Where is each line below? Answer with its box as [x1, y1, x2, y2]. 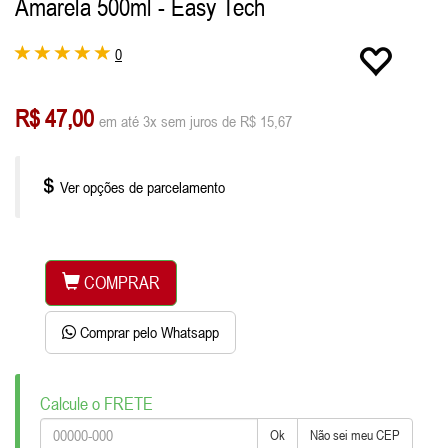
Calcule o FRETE [40, 393, 153, 415]
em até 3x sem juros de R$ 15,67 [99, 112, 292, 131]
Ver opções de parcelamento [56, 178, 225, 197]
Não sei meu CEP [310, 427, 400, 444]
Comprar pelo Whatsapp [80, 323, 219, 342]
